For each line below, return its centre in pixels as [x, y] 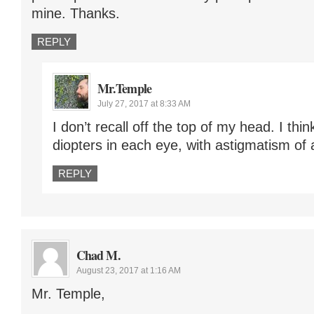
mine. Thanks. [76, 13]
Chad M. [98, 255]
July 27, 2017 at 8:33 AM [144, 103]
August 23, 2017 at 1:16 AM [129, 270]
